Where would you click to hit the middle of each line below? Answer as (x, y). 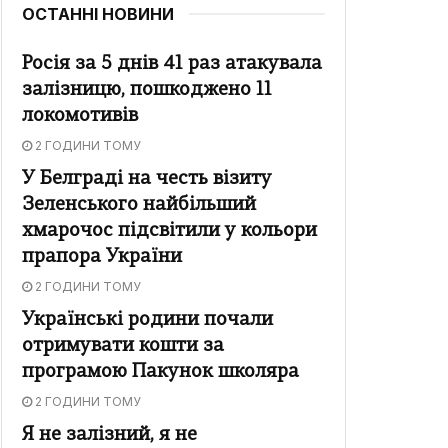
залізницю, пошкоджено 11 (147, 91)
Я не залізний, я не (109, 436)
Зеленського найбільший (139, 206)
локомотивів (80, 117)
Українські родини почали (147, 321)
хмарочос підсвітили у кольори (169, 232)
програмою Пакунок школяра (160, 373)
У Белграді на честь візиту (147, 180)
